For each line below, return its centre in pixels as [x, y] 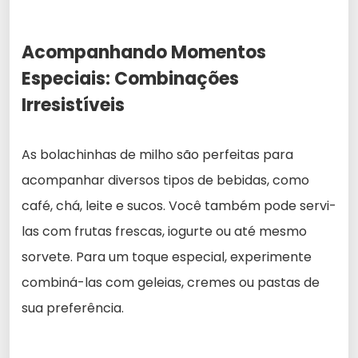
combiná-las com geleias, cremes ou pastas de [171, 282]
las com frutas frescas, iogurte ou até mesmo [164, 231]
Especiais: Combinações [130, 78]
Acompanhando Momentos [144, 52]
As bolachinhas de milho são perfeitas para [157, 154]
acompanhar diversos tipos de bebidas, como [165, 180]
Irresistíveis [73, 105]
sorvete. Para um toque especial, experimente [167, 257]
